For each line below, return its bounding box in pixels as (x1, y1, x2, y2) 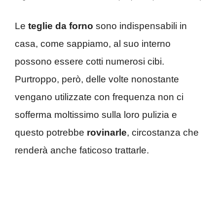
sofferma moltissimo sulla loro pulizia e (15, 110, 177, 120)
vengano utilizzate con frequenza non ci (15, 92, 184, 103)
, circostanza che (127, 127, 199, 138)
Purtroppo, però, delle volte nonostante (15, 74, 179, 85)
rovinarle (87, 127, 127, 138)
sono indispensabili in (93, 21, 187, 32)
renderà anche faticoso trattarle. (15, 145, 149, 156)
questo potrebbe (15, 127, 87, 138)
